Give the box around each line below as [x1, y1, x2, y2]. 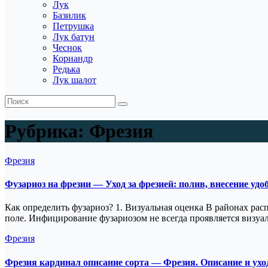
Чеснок [53, 42, 82, 53]
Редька [53, 64, 80, 74]
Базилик [53, 10, 86, 20]
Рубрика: [5, 120, 89, 142]
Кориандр [53, 53, 93, 63]
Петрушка [53, 21, 94, 31]
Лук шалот [53, 75, 96, 85]
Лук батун [53, 32, 95, 42]
